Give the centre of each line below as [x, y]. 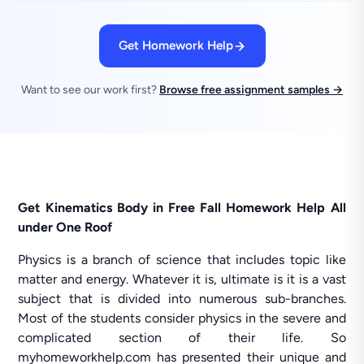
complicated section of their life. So [182, 338]
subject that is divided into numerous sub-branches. [182, 299]
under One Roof [65, 227]
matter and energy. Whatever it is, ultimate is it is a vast [182, 279]
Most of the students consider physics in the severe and [182, 318]
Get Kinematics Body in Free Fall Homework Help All [182, 208]
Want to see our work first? [90, 90]
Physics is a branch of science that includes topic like [182, 260]
